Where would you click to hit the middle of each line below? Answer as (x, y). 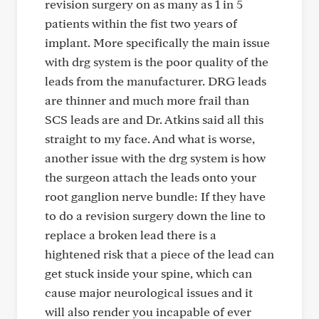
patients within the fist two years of (141, 23)
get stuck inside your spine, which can (148, 273)
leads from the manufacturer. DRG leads (156, 81)
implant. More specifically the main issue (157, 42)
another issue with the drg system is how (155, 158)
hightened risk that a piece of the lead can (159, 254)
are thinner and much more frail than (147, 100)
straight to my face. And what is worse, (150, 138)
